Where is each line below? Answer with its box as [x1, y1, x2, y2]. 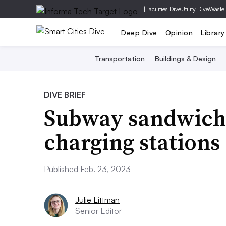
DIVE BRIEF [44, 90, 86, 100]
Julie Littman [75, 195, 120, 205]
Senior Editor [75, 206, 122, 216]
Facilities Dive [145, 5, 181, 13]
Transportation [95, 54, 145, 63]
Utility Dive [181, 5, 209, 13]
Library [201, 28, 225, 37]
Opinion [165, 28, 193, 37]
